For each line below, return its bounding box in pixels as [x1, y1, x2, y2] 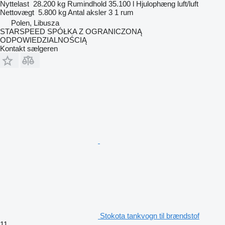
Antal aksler [68, 8, 106, 17]
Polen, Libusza [11, 19, 59, 27]
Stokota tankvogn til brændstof [100, 211, 199, 220]
